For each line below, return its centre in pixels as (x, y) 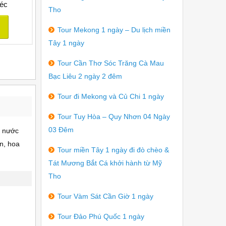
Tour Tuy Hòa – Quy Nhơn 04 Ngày (114, 117)
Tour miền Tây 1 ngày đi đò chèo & (113, 150)
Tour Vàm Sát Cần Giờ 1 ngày (105, 196)
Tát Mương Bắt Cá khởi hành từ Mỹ (105, 163)
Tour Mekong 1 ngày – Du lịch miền (114, 30)
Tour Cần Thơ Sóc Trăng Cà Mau (111, 63)
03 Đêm (61, 130)
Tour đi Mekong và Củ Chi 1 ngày (111, 96)
